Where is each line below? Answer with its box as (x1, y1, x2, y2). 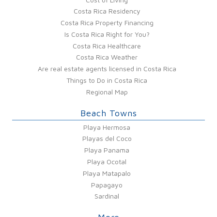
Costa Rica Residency (73, 7, 140, 15)
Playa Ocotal (87, 157, 126, 166)
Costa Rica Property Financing (60, 18, 154, 27)
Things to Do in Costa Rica (66, 76, 147, 85)
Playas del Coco (82, 134, 132, 143)
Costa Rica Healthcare (73, 41, 141, 50)
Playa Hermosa (83, 123, 130, 131)
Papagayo (91, 180, 123, 189)
